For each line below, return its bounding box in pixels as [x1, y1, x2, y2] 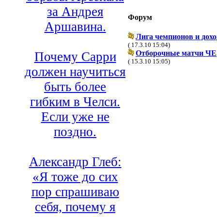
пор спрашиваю [31, 185, 119, 200]
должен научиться [25, 64, 125, 79]
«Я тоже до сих [32, 170, 118, 185]
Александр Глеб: [29, 155, 122, 170]
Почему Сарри [34, 49, 116, 64]
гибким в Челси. [30, 94, 120, 109]
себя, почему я [35, 200, 115, 215]
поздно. [54, 124, 96, 139]
